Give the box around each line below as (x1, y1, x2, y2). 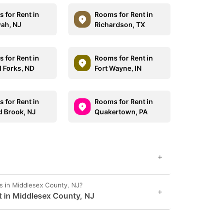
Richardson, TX (94, 20, 145, 29)
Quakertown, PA (94, 108, 148, 116)
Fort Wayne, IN (94, 64, 141, 72)
